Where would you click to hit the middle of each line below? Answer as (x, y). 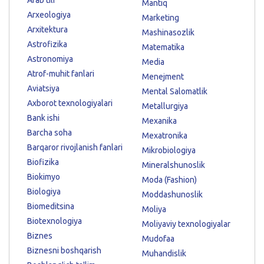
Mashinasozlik (168, 32)
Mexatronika (165, 135)
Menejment (163, 76)
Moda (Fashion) (169, 179)
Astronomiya (50, 59)
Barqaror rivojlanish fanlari (75, 147)
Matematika (163, 47)
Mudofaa (158, 238)
